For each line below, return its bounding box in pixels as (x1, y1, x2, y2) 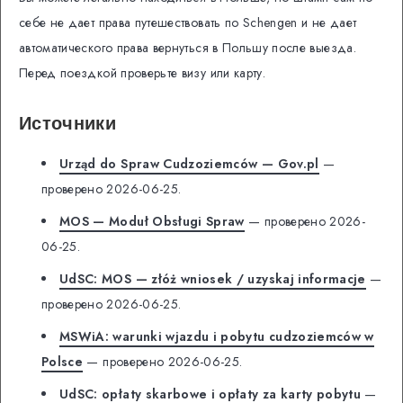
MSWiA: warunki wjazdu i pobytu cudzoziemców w (59, 327, 374, 346)
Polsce (41, 353, 84, 372)
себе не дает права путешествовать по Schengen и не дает (19, 13, 357, 32)
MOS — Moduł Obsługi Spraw (59, 212, 245, 231)
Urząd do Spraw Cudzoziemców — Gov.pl (59, 155, 319, 174)
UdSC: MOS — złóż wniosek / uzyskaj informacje (59, 270, 366, 289)
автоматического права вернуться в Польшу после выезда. (19, 39, 356, 58)
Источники (19, 111, 117, 134)
